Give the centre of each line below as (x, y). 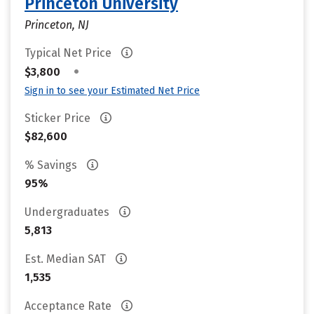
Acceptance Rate (69, 306)
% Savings (52, 165)
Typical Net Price (69, 53)
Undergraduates (68, 212)
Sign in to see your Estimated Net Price (112, 91)
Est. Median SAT (67, 259)
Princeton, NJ (57, 25)
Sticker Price (59, 118)
